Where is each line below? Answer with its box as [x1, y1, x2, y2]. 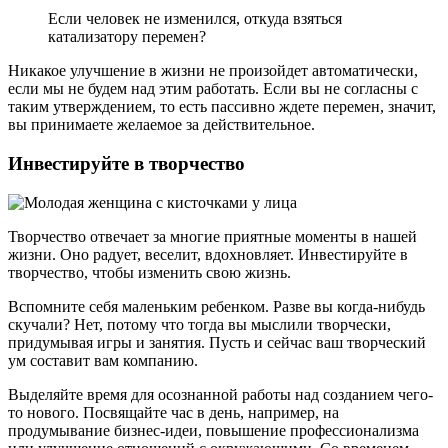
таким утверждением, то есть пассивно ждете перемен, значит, [8, 98, 436, 116]
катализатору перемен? [48, 28, 206, 46]
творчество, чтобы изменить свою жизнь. [8, 263, 291, 281]
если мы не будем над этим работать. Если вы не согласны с [8, 80, 418, 98]
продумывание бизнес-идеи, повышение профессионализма [8, 421, 419, 439]
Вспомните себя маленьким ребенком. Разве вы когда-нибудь [8, 297, 425, 315]
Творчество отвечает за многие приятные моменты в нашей [8, 227, 417, 245]
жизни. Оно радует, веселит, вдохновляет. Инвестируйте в [8, 245, 408, 263]
